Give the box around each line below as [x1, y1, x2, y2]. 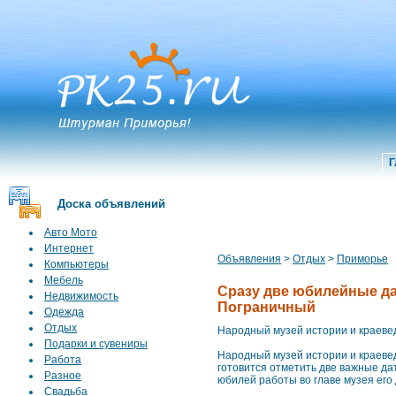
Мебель [44, 274, 83, 286]
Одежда [44, 306, 84, 318]
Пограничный [217, 300, 316, 315]
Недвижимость [44, 290, 118, 302]
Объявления [217, 253, 281, 265]
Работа [44, 354, 81, 366]
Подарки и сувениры [44, 338, 148, 350]
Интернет [44, 242, 94, 255]
